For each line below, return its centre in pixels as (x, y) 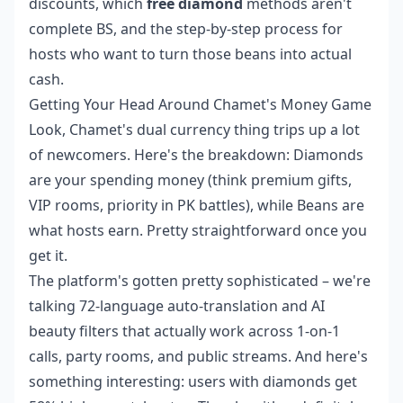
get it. (48, 255)
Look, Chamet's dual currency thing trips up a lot (194, 130)
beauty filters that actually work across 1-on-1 (184, 331)
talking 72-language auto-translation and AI (177, 306)
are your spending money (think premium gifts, (190, 180)
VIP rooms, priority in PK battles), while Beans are (197, 205)
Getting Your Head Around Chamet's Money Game (200, 104)
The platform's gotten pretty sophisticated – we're (200, 281)
